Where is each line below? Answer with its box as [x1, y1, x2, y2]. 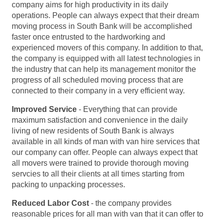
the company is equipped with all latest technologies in [12, 54, 200, 63]
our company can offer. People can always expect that [12, 148, 197, 157]
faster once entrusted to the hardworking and [12, 33, 165, 42]
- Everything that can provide [77, 105, 177, 114]
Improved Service [12, 105, 77, 114]
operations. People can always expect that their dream [12, 11, 199, 20]
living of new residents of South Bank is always [12, 127, 174, 135]
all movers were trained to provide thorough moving [12, 159, 189, 168]
